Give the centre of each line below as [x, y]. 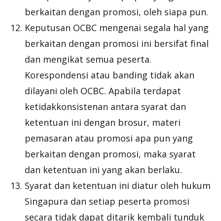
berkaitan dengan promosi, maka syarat [110, 154]
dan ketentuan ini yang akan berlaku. [103, 170]
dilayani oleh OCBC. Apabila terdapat [103, 91]
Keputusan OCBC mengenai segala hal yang [117, 28]
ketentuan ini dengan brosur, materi [103, 122]
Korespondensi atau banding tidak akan [110, 75]
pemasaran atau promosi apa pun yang [109, 138]
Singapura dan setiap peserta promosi [107, 201]
